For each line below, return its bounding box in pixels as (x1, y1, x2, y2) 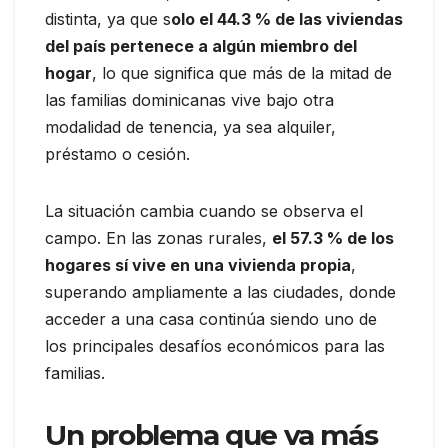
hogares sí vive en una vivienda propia (45, 254, 351, 275)
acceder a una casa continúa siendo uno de (45, 308, 377, 329)
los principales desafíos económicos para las (45, 335, 385, 356)
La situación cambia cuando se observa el (45, 200, 363, 221)
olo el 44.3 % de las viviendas (171, 8, 403, 29)
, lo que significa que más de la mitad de (92, 62, 392, 83)
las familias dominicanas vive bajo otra (45, 89, 334, 110)
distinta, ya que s (45, 8, 171, 29)
